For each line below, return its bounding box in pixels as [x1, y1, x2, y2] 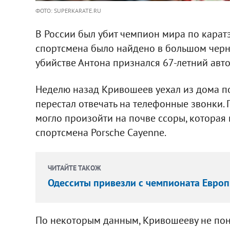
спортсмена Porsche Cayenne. [35, 125, 166, 139]
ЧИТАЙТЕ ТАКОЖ [47, 163, 101, 172]
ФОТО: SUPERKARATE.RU [35, 6, 101, 14]
